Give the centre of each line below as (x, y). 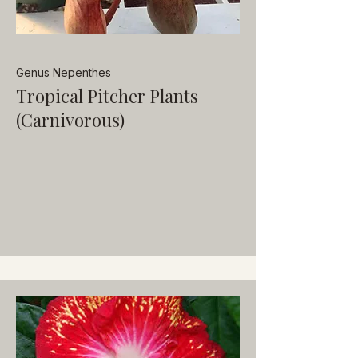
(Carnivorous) (70, 120)
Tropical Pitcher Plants (107, 96)
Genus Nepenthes (64, 72)
